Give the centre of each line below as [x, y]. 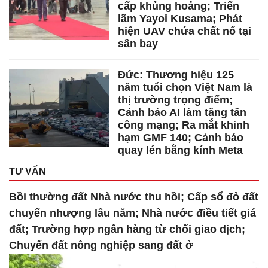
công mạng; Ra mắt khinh [184, 125]
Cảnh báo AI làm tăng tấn [182, 113]
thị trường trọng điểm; [176, 100]
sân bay [138, 44]
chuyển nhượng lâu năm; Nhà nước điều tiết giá [133, 213]
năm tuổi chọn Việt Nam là [185, 88]
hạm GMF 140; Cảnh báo [181, 138]
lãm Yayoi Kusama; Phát [180, 19]
